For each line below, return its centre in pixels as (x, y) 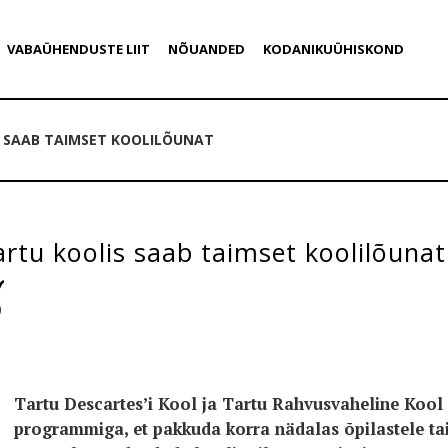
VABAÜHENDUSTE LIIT (78, 49)
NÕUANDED (206, 49)
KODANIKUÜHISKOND (333, 49)
